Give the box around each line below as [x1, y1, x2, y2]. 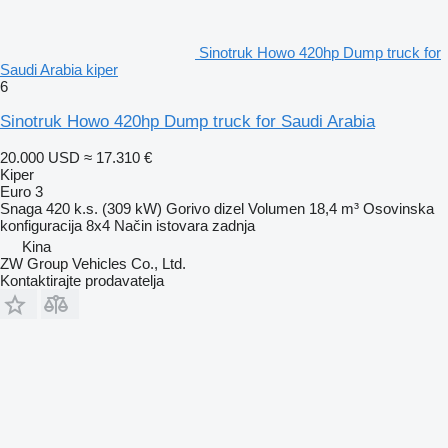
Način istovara [114, 216, 208, 234]
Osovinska [363, 199, 434, 217]
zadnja [212, 216, 255, 234]
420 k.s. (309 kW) [46, 199, 162, 217]
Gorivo [166, 199, 210, 217]
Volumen [248, 199, 305, 217]
